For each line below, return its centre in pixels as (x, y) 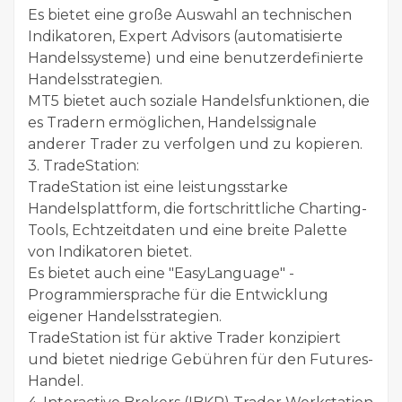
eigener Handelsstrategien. (125, 316)
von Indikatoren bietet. (110, 251)
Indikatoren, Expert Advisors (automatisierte (185, 36)
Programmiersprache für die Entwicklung (178, 294)
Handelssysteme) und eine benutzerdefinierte (196, 57)
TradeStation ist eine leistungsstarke (158, 187)
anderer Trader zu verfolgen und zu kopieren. (195, 144)
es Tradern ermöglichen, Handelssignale (172, 122)
